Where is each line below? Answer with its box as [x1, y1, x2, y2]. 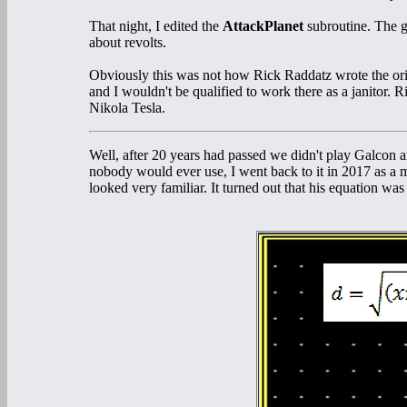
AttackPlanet [223, 18, 303, 34]
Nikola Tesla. [89, 100, 165, 115]
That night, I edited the [89, 18, 223, 34]
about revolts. [89, 35, 166, 50]
